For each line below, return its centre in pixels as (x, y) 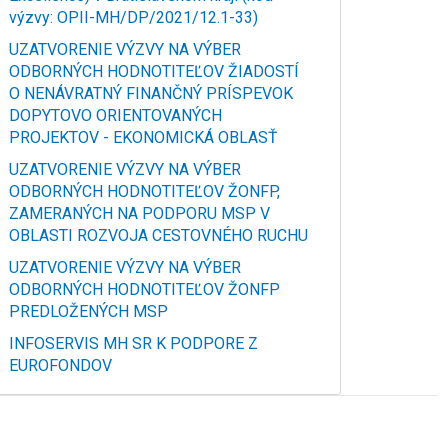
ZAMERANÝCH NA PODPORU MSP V (139, 213)
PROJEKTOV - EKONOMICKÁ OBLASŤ (143, 137)
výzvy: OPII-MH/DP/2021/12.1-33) (133, 17)
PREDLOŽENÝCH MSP (88, 311)
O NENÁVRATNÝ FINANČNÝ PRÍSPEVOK (150, 93)
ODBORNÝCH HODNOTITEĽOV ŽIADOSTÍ (153, 71)
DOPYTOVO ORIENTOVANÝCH (115, 115)
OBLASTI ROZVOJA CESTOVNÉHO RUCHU (158, 235)
